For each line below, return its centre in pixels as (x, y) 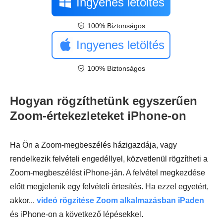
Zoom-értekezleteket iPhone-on (98, 116)
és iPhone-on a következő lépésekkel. (77, 215)
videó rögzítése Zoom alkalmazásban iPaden (120, 201)
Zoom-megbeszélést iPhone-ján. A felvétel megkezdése (108, 173)
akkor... (23, 201)
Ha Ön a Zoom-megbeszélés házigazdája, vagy (93, 145)
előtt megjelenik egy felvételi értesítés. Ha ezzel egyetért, (109, 187)
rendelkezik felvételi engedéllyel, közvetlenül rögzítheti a (109, 159)
